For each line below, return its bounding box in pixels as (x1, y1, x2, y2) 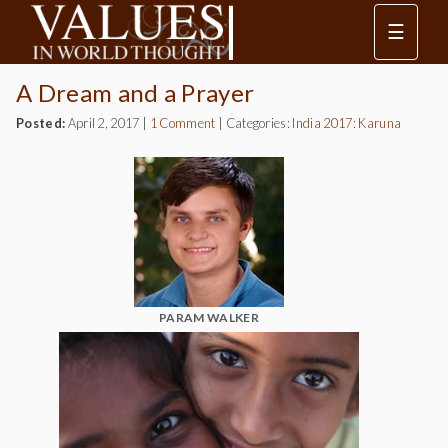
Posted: (16, 115, 66, 131)
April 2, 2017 (65, 115, 140, 131)
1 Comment (149, 115, 216, 131)
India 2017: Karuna (292, 115, 402, 131)
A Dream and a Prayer (16, 78, 255, 107)
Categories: (225, 115, 293, 131)
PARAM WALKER (159, 310, 259, 325)
